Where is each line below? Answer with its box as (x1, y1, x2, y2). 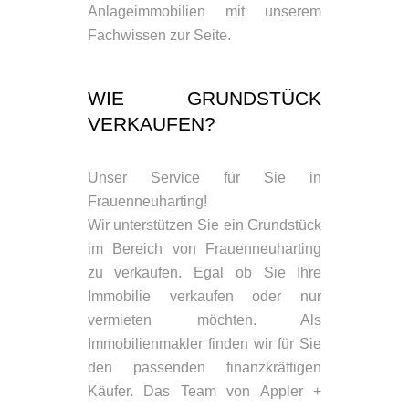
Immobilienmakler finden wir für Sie (87, 336, 322, 352)
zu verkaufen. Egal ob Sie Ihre (87, 265, 322, 281)
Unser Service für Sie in (87, 170, 322, 186)
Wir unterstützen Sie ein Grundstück (87, 217, 322, 234)
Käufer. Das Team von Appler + (87, 383, 322, 400)
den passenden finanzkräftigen (87, 360, 322, 376)
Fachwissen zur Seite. (87, 27, 231, 44)
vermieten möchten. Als (87, 312, 322, 329)
